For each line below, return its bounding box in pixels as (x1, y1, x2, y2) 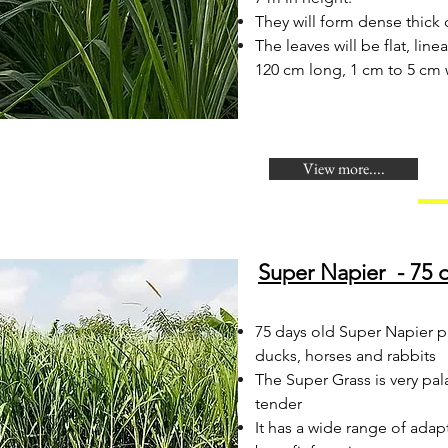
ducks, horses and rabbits (255, 346, 436, 365)
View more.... (302, 158, 385, 179)
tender (255, 394, 302, 413)
